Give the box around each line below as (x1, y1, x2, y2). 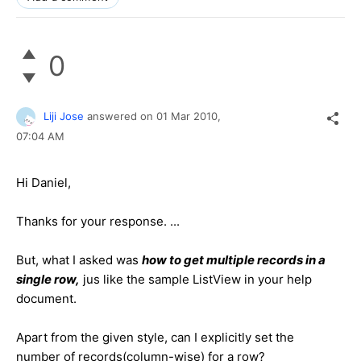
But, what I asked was (16, 252, 142, 268)
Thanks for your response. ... (16, 214, 180, 230)
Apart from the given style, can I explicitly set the (16, 330, 294, 346)
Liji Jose (44, 109, 84, 122)
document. (16, 291, 77, 307)
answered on (87, 109, 156, 122)
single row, (16, 272, 80, 288)
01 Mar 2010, (156, 109, 224, 122)
